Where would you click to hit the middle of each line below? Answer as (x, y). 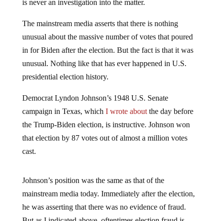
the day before (170, 111)
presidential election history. (65, 77)
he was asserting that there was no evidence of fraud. (104, 207)
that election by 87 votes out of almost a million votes (105, 138)
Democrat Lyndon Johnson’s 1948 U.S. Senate (95, 98)
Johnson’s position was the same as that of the (93, 181)
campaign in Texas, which (64, 111)
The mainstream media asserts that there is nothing (100, 24)
